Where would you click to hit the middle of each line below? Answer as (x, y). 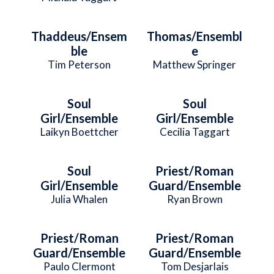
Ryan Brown (194, 199)
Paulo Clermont (79, 266)
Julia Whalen (80, 199)
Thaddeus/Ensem (80, 36)
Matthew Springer (195, 64)
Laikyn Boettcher (79, 131)
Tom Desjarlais (194, 266)
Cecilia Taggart (194, 131)
